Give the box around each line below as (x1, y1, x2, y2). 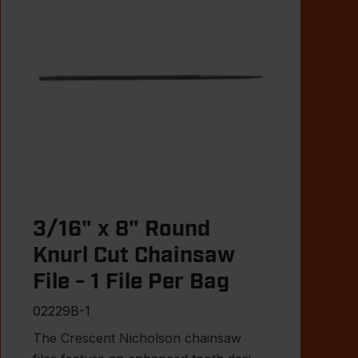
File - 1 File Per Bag (32, 270, 229, 293)
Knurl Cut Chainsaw (32, 244, 235, 267)
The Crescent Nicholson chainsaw (32, 329, 241, 346)
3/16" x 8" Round (32, 217, 210, 241)
